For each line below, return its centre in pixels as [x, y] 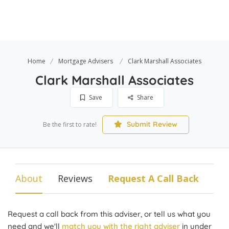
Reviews [75, 178]
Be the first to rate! [70, 124]
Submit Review [151, 124]
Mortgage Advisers [86, 61]
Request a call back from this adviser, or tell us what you [109, 214]
